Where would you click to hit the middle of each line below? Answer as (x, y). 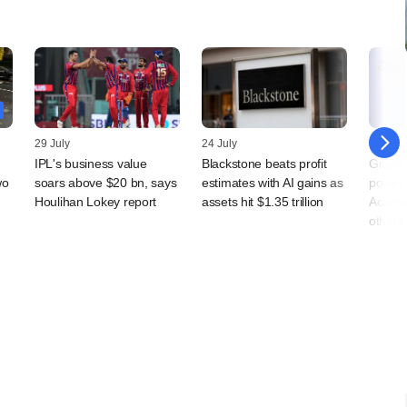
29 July (52, 144)
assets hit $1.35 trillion (263, 202)
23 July (387, 144)
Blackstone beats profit (264, 164)
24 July (219, 144)
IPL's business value (91, 164)
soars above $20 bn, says (106, 183)
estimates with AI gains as (273, 183)
